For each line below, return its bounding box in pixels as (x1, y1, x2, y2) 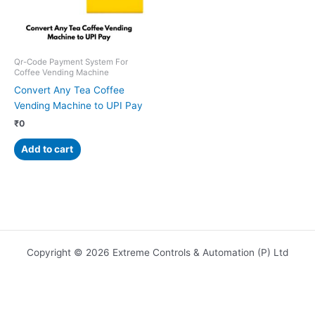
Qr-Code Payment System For (14, 57, 128, 67)
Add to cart (21, 143, 74, 155)
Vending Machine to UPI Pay (14, 100, 143, 112)
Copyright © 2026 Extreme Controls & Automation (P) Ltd (27, 247, 288, 258)
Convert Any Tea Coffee (14, 84, 124, 96)
